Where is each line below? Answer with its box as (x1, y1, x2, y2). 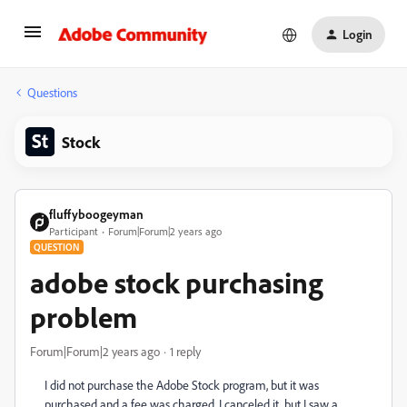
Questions (27, 84, 77, 100)
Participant (49, 224, 98, 238)
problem (30, 299, 137, 335)
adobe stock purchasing (30, 264, 323, 301)
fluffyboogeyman (49, 206, 144, 222)
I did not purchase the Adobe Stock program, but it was (45, 377, 319, 392)
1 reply (170, 343, 201, 359)
